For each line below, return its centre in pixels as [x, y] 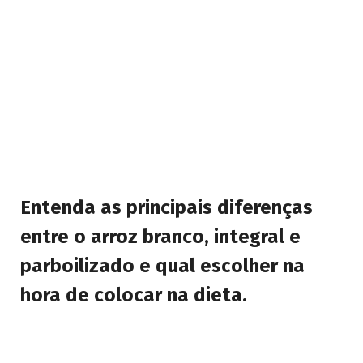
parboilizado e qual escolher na [162, 265]
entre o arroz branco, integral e [160, 236]
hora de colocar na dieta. [134, 295]
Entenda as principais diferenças [167, 207]
